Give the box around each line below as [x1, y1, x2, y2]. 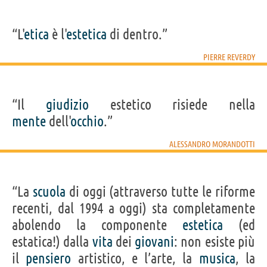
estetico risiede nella [88, 96, 255, 113]
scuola [32, 183, 66, 200]
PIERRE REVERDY [203, 52, 255, 62]
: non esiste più [174, 233, 256, 250]
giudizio [45, 96, 89, 113]
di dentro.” [107, 26, 167, 42]
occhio [71, 113, 104, 129]
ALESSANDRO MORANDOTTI [169, 139, 255, 149]
